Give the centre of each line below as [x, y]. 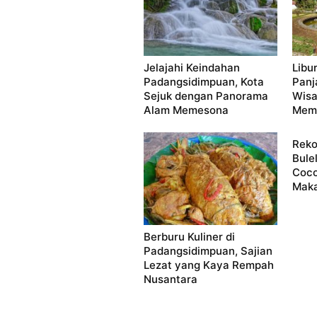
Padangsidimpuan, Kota [203, 82]
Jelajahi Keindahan [191, 68]
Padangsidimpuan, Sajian [208, 250]
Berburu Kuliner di [189, 236]
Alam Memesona [186, 110]
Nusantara [170, 279]
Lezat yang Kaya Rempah [208, 265]
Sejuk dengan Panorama [206, 96]
